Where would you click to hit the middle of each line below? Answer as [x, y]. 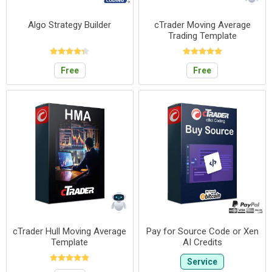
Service [202, 261]
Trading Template [202, 36]
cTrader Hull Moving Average [70, 231]
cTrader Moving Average [202, 25]
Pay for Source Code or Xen [202, 231]
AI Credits [202, 242]
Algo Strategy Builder [70, 25]
